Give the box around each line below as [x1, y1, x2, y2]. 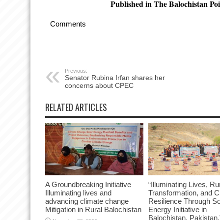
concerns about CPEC [65, 82, 134, 90]
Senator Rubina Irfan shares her [65, 74, 165, 82]
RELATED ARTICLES [45, 101, 107, 114]
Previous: [65, 68, 87, 74]
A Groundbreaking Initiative [45, 180, 131, 189]
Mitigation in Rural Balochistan [45, 205, 141, 214]
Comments [50, 20, 86, 28]
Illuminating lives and [45, 188, 111, 197]
